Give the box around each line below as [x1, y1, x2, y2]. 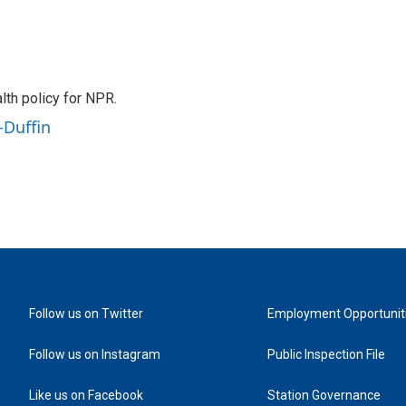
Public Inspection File [267, 347, 386, 362]
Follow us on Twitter [29, 306, 143, 322]
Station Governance [267, 388, 382, 403]
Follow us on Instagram [29, 347, 160, 362]
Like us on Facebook [29, 388, 143, 403]
